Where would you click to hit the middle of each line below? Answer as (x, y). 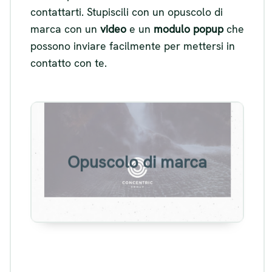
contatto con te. (69, 63)
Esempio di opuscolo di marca (137, 142)
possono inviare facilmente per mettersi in (133, 46)
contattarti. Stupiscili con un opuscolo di (127, 12)
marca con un (65, 29)
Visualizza (137, 178)
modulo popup (189, 29)
